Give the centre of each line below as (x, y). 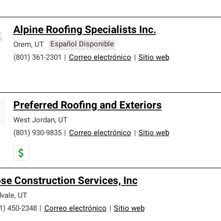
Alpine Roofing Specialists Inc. (85, 30)
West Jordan (34, 120)
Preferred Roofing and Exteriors (87, 106)
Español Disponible (82, 45)
